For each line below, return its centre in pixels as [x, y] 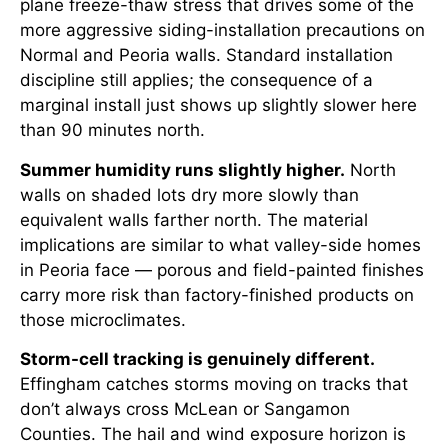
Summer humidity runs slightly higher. [182, 169]
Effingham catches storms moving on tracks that [214, 383]
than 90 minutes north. [112, 130]
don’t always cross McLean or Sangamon [185, 408]
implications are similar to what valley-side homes [220, 244]
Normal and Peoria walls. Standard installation [206, 55]
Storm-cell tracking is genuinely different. [197, 358]
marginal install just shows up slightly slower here [218, 105]
